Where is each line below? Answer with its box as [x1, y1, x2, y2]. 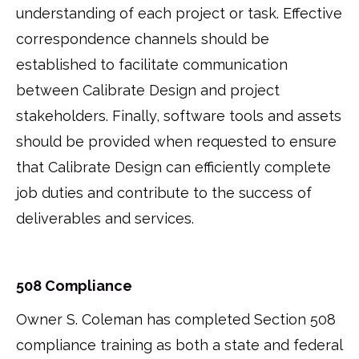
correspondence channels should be [16, 30, 269, 47]
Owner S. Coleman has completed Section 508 [16, 310, 336, 328]
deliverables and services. [16, 209, 194, 227]
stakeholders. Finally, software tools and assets [16, 107, 341, 124]
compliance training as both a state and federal [16, 336, 342, 353]
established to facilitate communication [16, 55, 288, 73]
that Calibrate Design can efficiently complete [16, 158, 331, 175]
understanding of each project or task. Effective [16, 4, 342, 22]
